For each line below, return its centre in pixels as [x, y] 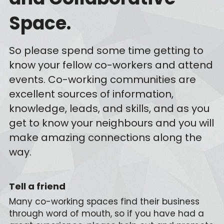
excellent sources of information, [91, 94]
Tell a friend [37, 186]
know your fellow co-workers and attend [111, 65]
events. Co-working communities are [102, 79]
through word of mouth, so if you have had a [106, 213]
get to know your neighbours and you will [111, 123]
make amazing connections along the [105, 137]
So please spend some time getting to [106, 50]
